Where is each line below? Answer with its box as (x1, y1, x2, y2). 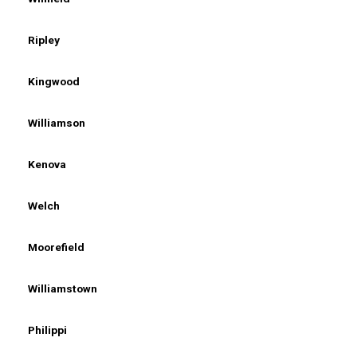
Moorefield (28, 240, 84, 253)
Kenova (28, 157, 66, 171)
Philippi (28, 323, 67, 336)
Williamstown (28, 281, 97, 295)
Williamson (28, 116, 85, 129)
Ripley (28, 33, 60, 46)
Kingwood (28, 74, 80, 88)
